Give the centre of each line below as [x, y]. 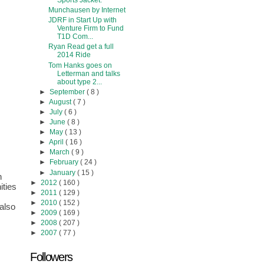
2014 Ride [74, 55]
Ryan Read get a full [81, 47]
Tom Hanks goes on [80, 65]
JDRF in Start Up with [83, 20]
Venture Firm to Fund [91, 29]
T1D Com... [75, 37]
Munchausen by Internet [87, 10]
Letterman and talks [89, 73]
